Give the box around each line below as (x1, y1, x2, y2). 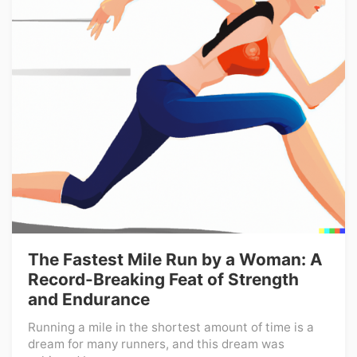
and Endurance (28, 289, 150, 309)
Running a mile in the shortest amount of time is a (28, 320, 314, 335)
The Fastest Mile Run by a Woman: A (28, 249, 323, 269)
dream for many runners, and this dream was (28, 336, 284, 351)
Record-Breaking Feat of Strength (28, 269, 299, 289)
